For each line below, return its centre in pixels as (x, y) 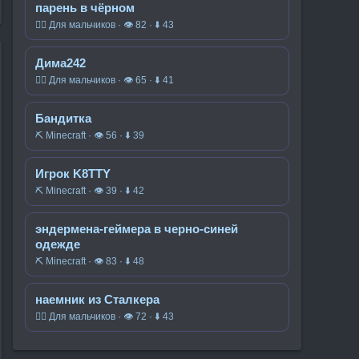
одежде (58, 244)
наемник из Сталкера (97, 299)
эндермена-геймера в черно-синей (137, 229)
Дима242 (61, 63)
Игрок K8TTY (73, 173)
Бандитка (63, 118)
